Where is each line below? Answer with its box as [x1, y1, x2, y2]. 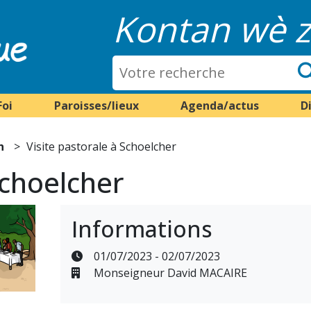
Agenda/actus [180, 98, 259, 113]
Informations [71, 214, 212, 244]
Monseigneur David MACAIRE [90, 265, 247, 280]
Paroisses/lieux [53, 98, 139, 113]
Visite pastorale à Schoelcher [26, 139, 177, 154]
